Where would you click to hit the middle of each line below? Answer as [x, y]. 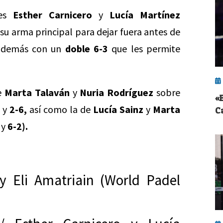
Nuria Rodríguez [115, 92]
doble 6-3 [87, 49]
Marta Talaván [37, 92]
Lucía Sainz [118, 109]
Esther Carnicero [53, 15]
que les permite [144, 49]
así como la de [60, 109]
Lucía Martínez [145, 15]
